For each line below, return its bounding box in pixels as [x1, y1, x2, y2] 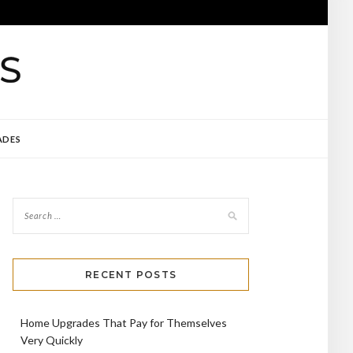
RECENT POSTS [85, 269, 176, 281]
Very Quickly [20, 333, 83, 347]
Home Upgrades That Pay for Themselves [20, 316, 227, 329]
